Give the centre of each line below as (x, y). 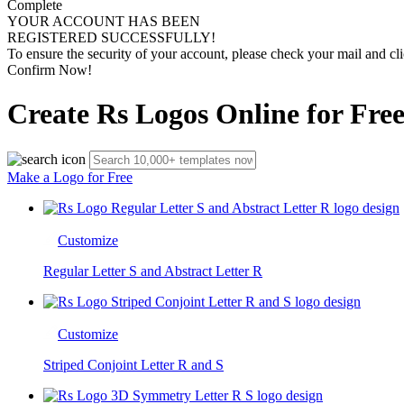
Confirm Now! (50, 70)
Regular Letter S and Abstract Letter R (153, 271)
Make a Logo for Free (70, 177)
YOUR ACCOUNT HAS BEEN (104, 21)
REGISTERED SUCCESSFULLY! (111, 37)
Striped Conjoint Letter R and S (133, 364)
